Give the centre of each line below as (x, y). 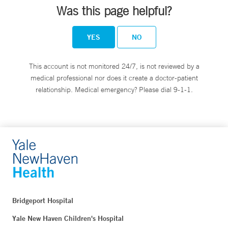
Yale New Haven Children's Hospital (68, 218)
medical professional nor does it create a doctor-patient (114, 78)
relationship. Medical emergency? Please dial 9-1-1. (114, 89)
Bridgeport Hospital (43, 200)
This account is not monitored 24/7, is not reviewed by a (114, 66)
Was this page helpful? (114, 11)
